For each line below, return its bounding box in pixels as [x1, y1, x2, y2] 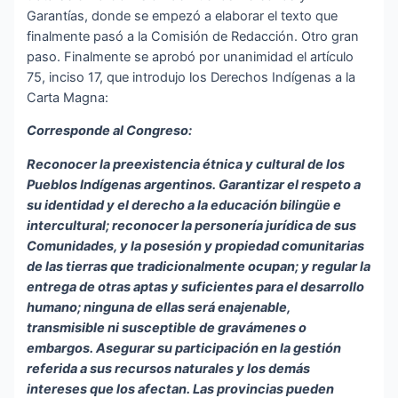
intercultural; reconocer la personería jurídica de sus [27, 218, 357, 235]
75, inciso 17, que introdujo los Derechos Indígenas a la [27, 68, 356, 85]
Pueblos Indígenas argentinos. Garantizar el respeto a [27, 177, 362, 194]
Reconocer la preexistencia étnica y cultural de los [27, 156, 346, 173]
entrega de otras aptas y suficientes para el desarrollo [27, 279, 365, 296]
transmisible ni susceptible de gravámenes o [27, 320, 307, 337]
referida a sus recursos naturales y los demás [27, 361, 311, 378]
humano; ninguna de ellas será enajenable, [27, 299, 291, 316]
